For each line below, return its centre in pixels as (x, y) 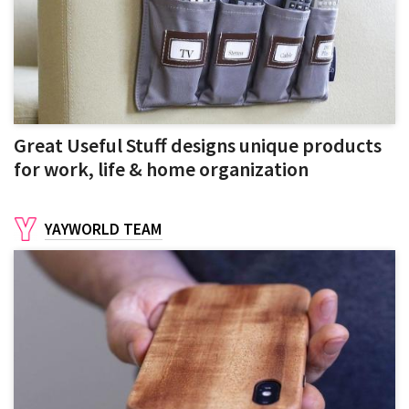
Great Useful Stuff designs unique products (198, 146)
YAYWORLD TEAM (104, 230)
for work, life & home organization (161, 169)
